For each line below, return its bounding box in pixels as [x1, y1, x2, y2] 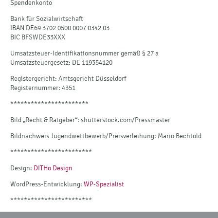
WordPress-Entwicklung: [10, 180, 84, 188]
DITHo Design [34, 163, 73, 172]
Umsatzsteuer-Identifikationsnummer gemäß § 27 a [10, 49, 159, 57]
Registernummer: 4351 [10, 83, 75, 92]
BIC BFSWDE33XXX [10, 33, 65, 41]
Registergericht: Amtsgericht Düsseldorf [10, 74, 126, 83]
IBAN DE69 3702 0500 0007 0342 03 [10, 23, 109, 32]
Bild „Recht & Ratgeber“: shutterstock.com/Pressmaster [10, 115, 170, 124]
